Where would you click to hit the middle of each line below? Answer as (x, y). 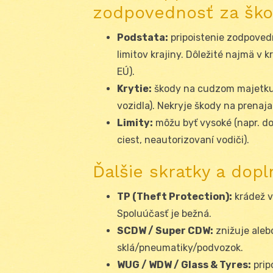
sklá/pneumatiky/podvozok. (180, 247)
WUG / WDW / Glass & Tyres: (184, 264)
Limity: (135, 122)
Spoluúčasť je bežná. (164, 213)
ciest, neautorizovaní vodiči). (183, 140)
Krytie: (134, 88)
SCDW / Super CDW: (165, 230)
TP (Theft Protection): (175, 196)
